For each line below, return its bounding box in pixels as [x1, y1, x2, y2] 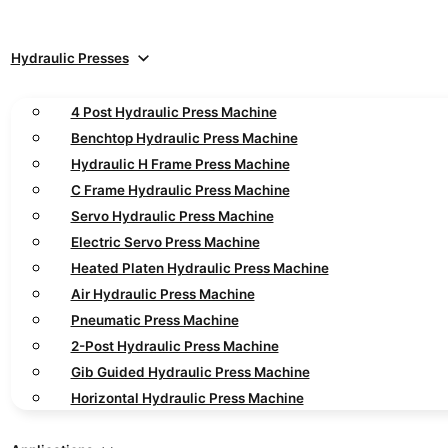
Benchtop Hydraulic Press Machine [70, 129, 298, 146]
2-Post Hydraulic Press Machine [70, 337, 279, 354]
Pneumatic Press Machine [70, 311, 239, 328]
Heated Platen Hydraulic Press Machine [70, 259, 329, 276]
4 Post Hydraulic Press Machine [70, 103, 277, 120]
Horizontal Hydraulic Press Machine [70, 389, 304, 406]
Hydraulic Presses [10, 49, 129, 66]
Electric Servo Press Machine [70, 233, 260, 250]
